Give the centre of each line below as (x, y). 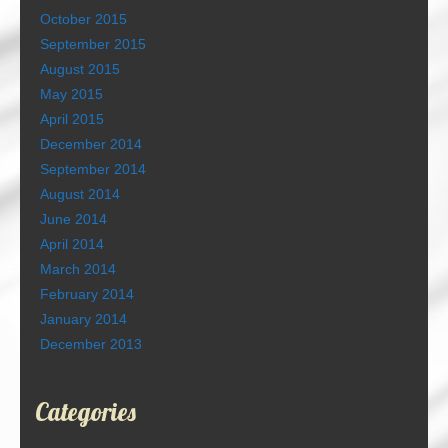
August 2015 (80, 69)
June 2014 (73, 219)
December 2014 (91, 144)
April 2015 (72, 119)
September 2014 (93, 169)
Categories (85, 412)
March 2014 (78, 269)
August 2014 (80, 194)
